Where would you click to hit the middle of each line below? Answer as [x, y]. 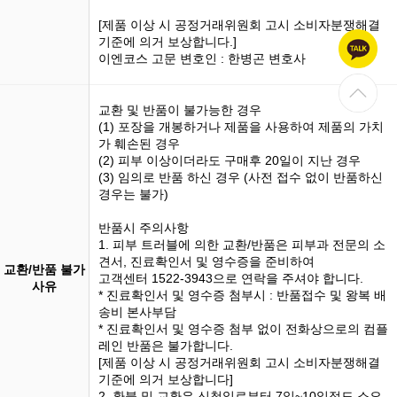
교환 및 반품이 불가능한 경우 [180, 110]
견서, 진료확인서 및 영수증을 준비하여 [206, 262]
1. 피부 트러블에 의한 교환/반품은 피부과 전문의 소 [242, 245]
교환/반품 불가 [44, 270]
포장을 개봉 [151, 127]
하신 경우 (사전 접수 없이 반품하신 [283, 178]
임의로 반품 [151, 178]
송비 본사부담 [137, 312]
